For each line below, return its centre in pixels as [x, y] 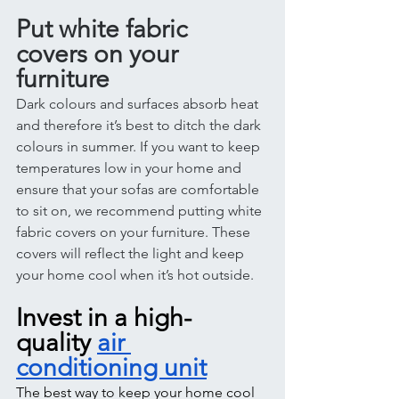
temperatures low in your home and [130, 168]
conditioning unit [111, 367]
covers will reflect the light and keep [132, 253]
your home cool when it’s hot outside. [137, 275]
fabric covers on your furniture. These [135, 232]
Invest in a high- [104, 318]
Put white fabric [105, 29]
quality [57, 342]
